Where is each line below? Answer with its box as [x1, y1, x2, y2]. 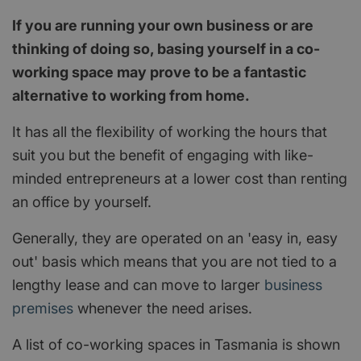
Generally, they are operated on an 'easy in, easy [12, 229, 338, 247]
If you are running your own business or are [12, 16, 313, 34]
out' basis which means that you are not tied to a [12, 252, 337, 270]
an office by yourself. [12, 193, 151, 210]
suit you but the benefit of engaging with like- [12, 146, 313, 164]
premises [12, 299, 73, 317]
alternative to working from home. [12, 86, 250, 104]
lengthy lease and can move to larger [12, 276, 264, 293]
